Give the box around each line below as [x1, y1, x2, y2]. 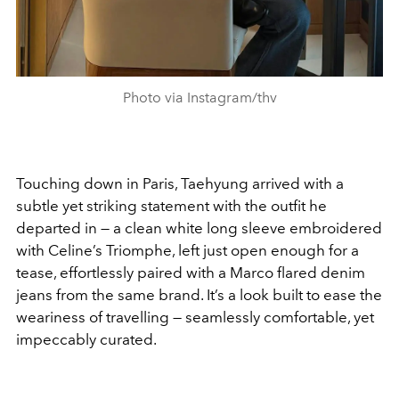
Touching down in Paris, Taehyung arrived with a [16, 175, 344, 193]
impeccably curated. [16, 330, 157, 349]
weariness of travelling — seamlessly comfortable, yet [16, 308, 374, 327]
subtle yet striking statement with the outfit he [16, 197, 327, 216]
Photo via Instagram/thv [122, 89, 277, 107]
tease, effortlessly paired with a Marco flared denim [16, 264, 365, 282]
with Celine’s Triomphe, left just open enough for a [16, 241, 359, 260]
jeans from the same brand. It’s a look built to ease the [16, 286, 382, 305]
